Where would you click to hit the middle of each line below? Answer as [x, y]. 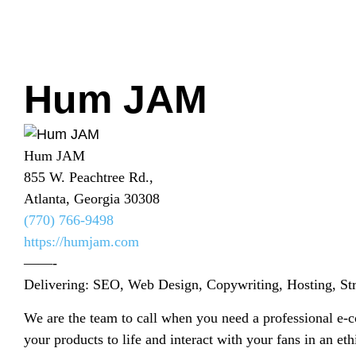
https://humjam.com [81, 242]
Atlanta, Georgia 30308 [92, 199]
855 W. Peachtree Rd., [89, 178]
